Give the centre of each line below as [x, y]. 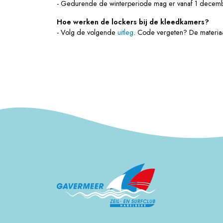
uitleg [125, 33]
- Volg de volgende [87, 33]
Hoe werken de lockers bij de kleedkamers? [133, 22]
